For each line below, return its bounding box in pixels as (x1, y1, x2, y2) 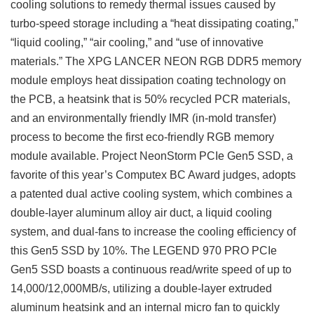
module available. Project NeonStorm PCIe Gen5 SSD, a (11, 149, 293, 163)
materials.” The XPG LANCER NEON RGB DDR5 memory (11, 55, 301, 68)
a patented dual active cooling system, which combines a (11, 187, 292, 200)
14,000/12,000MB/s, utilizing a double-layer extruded (11, 282, 272, 295)
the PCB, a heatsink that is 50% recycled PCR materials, (11, 93, 290, 106)
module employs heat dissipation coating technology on (11, 74, 286, 87)
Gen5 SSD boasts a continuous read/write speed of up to (11, 263, 292, 276)
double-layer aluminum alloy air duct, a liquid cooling (11, 206, 272, 219)
